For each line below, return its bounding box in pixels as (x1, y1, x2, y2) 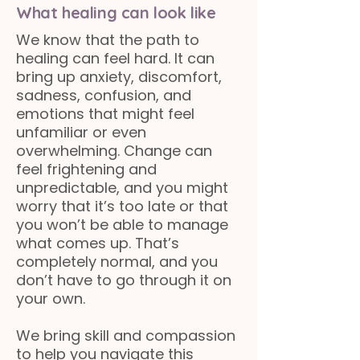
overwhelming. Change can (16, 141, 212, 161)
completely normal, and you (16, 252, 218, 272)
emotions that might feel (16, 104, 194, 124)
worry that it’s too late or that (16, 196, 228, 216)
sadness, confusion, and (16, 85, 191, 105)
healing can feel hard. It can (16, 48, 215, 68)
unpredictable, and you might (16, 178, 228, 198)
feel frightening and (16, 159, 157, 179)
